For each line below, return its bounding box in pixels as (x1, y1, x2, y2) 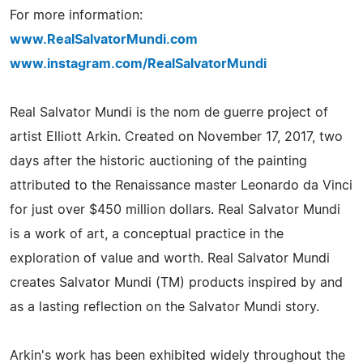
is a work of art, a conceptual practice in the (10, 227, 284, 241)
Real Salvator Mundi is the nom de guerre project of (10, 105, 328, 119)
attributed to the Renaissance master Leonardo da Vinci (10, 178, 352, 192)
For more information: (10, 8, 143, 22)
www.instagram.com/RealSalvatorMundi (10, 57, 267, 70)
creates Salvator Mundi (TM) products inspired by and (10, 275, 343, 289)
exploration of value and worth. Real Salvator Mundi (10, 251, 330, 265)
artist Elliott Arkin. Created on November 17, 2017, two (10, 130, 343, 143)
